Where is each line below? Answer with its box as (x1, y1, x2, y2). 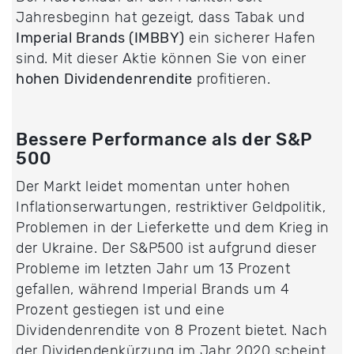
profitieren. (192, 70, 270, 88)
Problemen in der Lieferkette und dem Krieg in (16, 219, 330, 237)
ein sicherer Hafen (184, 29, 315, 47)
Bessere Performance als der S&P (16, 129, 313, 151)
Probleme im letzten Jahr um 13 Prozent (16, 260, 290, 278)
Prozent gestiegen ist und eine (16, 301, 224, 319)
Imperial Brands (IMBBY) (16, 29, 185, 47)
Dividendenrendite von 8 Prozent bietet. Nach (16, 322, 327, 340)
